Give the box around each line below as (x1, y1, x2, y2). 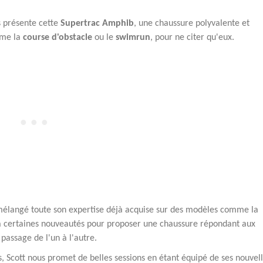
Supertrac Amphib (60, 19, 134, 28)
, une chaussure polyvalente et (134, 19, 249, 28)
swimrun (116, 33, 150, 42)
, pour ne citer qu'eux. (150, 33, 234, 42)
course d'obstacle (23, 33, 92, 42)
